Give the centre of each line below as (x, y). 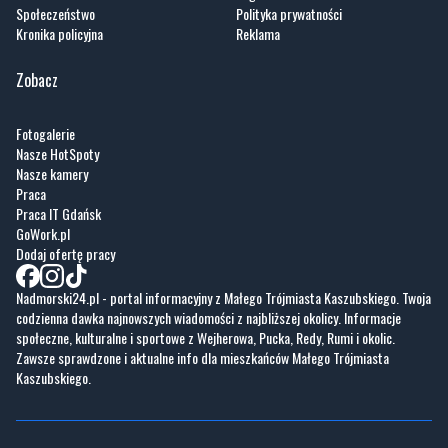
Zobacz (37, 80)
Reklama (258, 34)
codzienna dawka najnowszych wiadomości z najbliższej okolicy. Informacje (208, 318)
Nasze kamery (52, 174)
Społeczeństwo (55, 14)
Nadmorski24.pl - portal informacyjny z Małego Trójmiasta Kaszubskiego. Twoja (223, 298)
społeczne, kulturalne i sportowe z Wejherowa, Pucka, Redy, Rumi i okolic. (205, 338)
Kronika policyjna (59, 34)
